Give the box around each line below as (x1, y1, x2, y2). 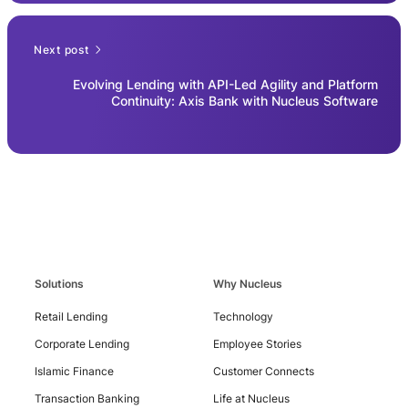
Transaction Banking (35, 391, 139, 405)
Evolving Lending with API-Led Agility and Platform (73, 76, 378, 92)
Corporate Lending (35, 336, 129, 351)
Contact (46, 369, 96, 385)
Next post (34, 42, 89, 56)
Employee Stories (212, 336, 301, 351)
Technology (212, 309, 273, 323)
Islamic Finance (35, 363, 114, 378)
